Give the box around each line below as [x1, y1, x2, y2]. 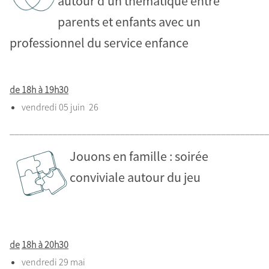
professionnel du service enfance [10, 34, 189, 52]
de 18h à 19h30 [10, 83, 68, 96]
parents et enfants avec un [58, 13, 201, 31]
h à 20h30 [31, 238, 68, 251]
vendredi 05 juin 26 [22, 101, 100, 113]
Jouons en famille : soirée [70, 148, 208, 165]
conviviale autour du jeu [70, 169, 201, 186]
